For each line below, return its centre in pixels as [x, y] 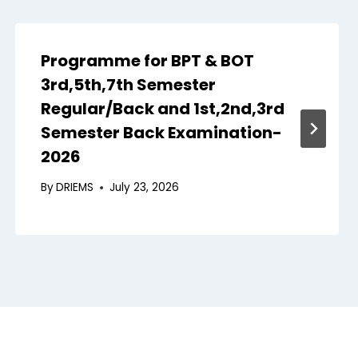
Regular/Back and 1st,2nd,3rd [162, 108]
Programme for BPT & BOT [147, 60]
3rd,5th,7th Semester [128, 84]
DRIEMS [74, 188]
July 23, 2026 [144, 188]
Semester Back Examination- [161, 132]
